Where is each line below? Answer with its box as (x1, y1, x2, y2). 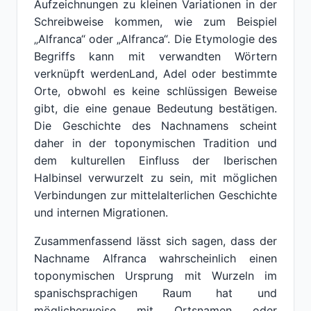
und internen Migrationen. (34, 205, 168, 219)
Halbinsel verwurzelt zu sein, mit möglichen (34, 171, 277, 185)
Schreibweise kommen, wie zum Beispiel (34, 15, 277, 28)
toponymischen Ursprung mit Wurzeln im (34, 269, 277, 283)
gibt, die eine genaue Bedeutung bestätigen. (34, 101, 277, 115)
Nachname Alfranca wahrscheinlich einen (34, 251, 277, 265)
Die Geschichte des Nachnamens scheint (34, 119, 277, 133)
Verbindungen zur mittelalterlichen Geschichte (34, 188, 277, 202)
